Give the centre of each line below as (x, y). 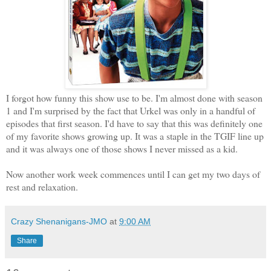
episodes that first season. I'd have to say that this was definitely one (134, 123)
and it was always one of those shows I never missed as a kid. (123, 148)
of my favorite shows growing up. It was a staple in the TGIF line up (135, 135)
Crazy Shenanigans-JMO (59, 221)
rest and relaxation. (44, 186)
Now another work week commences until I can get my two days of (133, 174)
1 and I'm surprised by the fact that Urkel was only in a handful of (131, 110)
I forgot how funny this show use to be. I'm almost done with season (134, 97)
